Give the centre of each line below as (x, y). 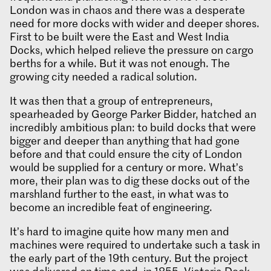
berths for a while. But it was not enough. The (120, 63)
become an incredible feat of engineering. (111, 207)
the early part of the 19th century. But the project (129, 258)
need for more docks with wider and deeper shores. (135, 23)
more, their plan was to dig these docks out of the (130, 181)
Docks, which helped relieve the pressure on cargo (132, 50)
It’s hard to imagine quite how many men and (119, 231)
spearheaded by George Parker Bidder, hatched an (133, 114)
